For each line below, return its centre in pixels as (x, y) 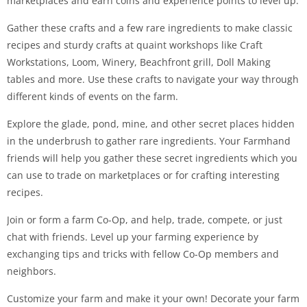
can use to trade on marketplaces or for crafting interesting (143, 175)
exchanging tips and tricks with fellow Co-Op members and (143, 254)
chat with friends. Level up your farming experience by (133, 237)
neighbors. (32, 271)
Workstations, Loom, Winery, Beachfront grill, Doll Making (139, 62)
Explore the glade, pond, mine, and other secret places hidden (151, 124)
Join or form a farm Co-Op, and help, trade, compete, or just (145, 220)
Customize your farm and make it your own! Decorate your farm (153, 298)
